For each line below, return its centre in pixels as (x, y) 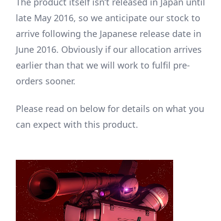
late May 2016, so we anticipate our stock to (108, 18)
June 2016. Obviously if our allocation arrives (109, 50)
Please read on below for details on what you (110, 109)
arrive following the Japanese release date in (109, 34)
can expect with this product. (77, 125)
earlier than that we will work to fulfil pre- (103, 65)
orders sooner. (46, 81)
